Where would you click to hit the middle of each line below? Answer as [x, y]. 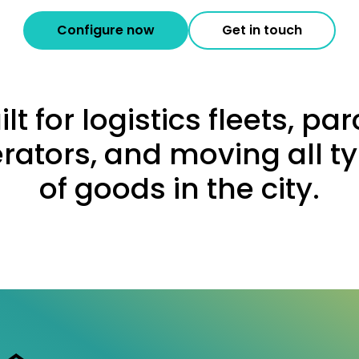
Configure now [106, 30]
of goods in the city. [179, 189]
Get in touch [262, 30]
